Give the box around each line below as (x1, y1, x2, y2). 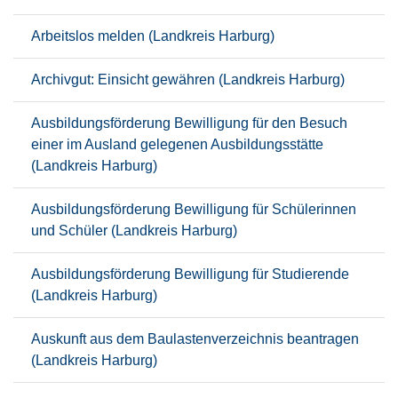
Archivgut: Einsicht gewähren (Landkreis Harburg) (31, 72, 345, 87)
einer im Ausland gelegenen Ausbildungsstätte (31, 137, 323, 152)
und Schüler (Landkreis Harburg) (31, 223, 237, 238)
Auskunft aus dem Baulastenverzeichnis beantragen (31, 331, 359, 346)
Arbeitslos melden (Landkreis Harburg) (31, 28, 275, 44)
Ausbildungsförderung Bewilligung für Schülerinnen (31, 202, 356, 217)
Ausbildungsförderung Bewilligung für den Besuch (31, 115, 347, 131)
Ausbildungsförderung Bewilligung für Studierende (31, 267, 349, 282)
